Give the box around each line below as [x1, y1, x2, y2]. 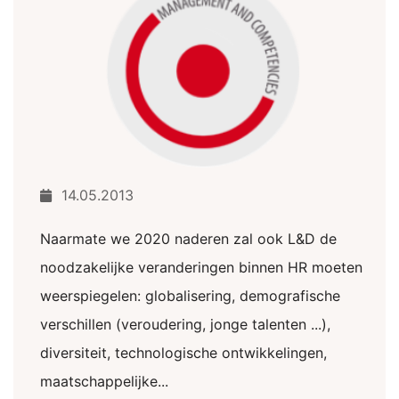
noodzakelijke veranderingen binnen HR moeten [40, 258, 362, 277]
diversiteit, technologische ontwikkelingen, [40, 344, 327, 362]
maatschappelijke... [40, 372, 168, 391]
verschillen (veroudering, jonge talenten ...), [40, 315, 330, 334]
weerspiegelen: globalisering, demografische [40, 287, 340, 305]
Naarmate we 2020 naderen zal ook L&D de [40, 230, 337, 248]
